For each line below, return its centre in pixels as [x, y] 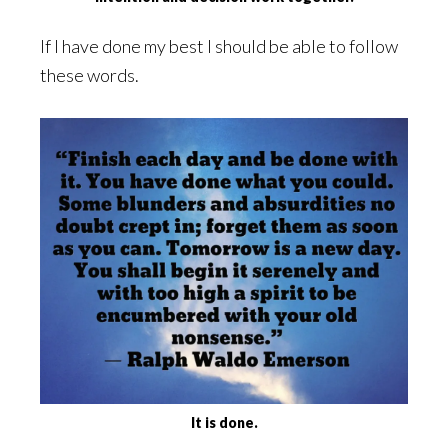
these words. [89, 75]
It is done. [224, 423]
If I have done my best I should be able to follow [219, 46]
